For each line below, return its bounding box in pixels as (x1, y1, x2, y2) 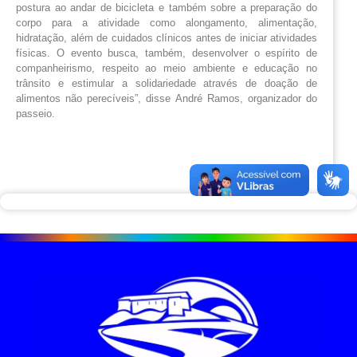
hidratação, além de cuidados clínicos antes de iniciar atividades (16, 32, 317, 45)
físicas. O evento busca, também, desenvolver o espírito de (16, 47, 317, 60)
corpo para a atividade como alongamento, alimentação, (16, 17, 317, 29)
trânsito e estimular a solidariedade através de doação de (16, 77, 317, 90)
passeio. (16, 108, 55, 120)
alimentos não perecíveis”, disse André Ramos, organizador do (16, 92, 317, 105)
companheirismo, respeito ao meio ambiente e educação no (16, 62, 317, 75)
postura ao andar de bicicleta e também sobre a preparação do (16, 2, 317, 14)
